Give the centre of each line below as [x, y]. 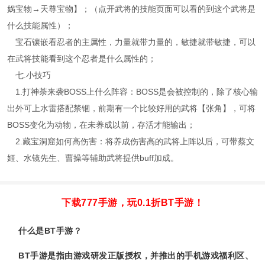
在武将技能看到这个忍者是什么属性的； [82, 59]
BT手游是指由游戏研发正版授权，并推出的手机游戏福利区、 [136, 256]
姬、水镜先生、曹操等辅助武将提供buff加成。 [93, 158]
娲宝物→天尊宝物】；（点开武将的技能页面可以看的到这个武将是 [131, 9]
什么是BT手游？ [50, 231]
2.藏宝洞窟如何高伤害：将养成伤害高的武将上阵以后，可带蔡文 [135, 141]
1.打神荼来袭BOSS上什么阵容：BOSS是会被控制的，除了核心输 [137, 92]
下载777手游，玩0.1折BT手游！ [132, 203]
